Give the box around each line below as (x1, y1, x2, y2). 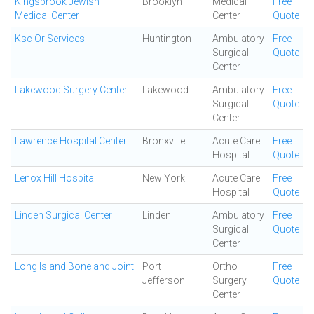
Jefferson (142, 275, 185, 286)
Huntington (142, 33, 191, 44)
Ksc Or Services (15, 33, 85, 44)
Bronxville (142, 135, 185, 146)
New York (142, 172, 185, 184)
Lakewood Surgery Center (15, 84, 128, 95)
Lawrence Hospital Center (15, 135, 127, 146)
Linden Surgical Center (15, 210, 112, 221)
